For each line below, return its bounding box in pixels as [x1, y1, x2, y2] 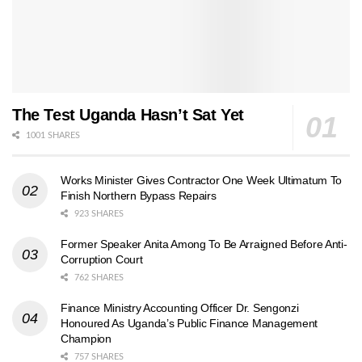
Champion [61, 331, 112, 345]
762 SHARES [72, 272, 124, 282]
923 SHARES [72, 208, 124, 218]
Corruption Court [61, 252, 143, 266]
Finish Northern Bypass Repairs [61, 188, 217, 202]
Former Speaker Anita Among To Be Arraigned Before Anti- [61, 237, 347, 250]
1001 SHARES [23, 130, 80, 140]
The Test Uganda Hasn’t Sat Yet [12, 105, 244, 124]
